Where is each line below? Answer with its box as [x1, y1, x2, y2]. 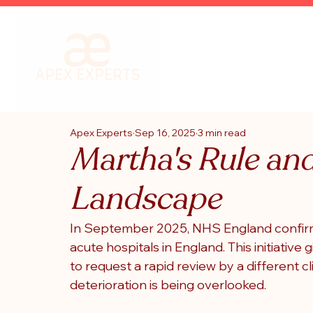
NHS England [192, 220, 272, 236]
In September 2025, [70, 220, 192, 236]
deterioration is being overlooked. [70, 277, 266, 293]
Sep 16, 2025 [135, 126, 196, 139]
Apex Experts [70, 126, 133, 139]
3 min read [198, 126, 246, 139]
